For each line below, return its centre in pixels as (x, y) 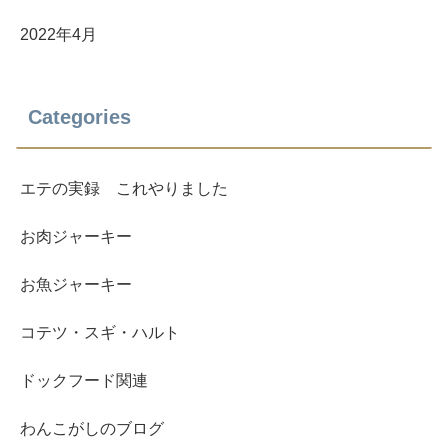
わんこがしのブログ (92, 429)
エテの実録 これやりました (124, 189)
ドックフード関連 (84, 381)
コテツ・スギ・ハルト (100, 333)
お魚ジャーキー (76, 285)
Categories (79, 117)
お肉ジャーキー (76, 237)
